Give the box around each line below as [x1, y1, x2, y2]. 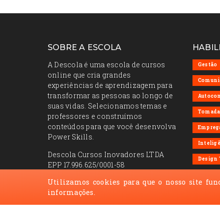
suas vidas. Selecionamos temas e [48, 101, 167, 110]
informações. [48, 188, 95, 197]
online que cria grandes [48, 70, 131, 80]
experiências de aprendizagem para [48, 81, 172, 90]
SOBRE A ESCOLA [48, 43, 122, 52]
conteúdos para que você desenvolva [48, 122, 176, 131]
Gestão [198, 61, 218, 68]
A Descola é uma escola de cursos [48, 60, 165, 69]
